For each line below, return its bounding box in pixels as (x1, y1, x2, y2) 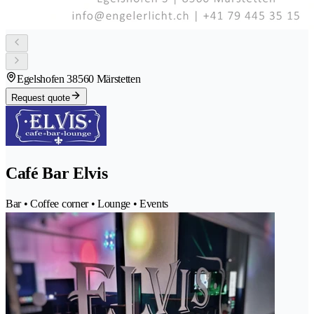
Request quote (11, 93, 70, 104)
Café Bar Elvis (6, 164, 108, 182)
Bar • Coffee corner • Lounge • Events (6, 197, 169, 210)
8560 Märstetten (72, 73, 141, 86)
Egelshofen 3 (17, 73, 73, 86)
